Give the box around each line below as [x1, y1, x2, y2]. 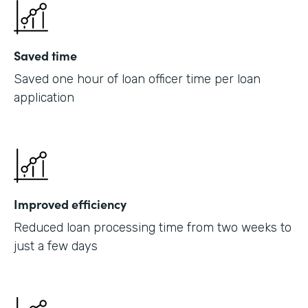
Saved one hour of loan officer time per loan [14, 71, 261, 87]
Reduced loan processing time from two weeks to [14, 219, 291, 235]
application [14, 89, 74, 105]
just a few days [14, 238, 98, 254]
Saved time [14, 46, 77, 64]
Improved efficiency [14, 195, 126, 212]
